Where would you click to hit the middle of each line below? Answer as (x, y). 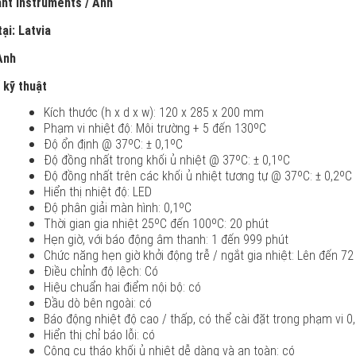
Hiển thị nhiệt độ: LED (98, 192)
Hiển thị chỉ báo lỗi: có (99, 335)
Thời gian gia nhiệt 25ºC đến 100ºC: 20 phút (158, 223)
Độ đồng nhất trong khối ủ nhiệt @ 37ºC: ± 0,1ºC (167, 160)
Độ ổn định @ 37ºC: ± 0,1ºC (113, 144)
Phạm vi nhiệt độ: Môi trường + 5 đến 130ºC (157, 128)
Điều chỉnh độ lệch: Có (101, 271)
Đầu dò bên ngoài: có (98, 303)
